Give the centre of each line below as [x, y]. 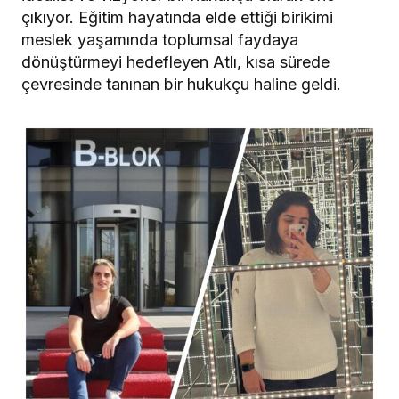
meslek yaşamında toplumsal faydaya [160, 40]
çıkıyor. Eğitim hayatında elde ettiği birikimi [177, 18]
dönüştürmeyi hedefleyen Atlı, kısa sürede [175, 62]
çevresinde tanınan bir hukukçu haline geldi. [181, 85]
